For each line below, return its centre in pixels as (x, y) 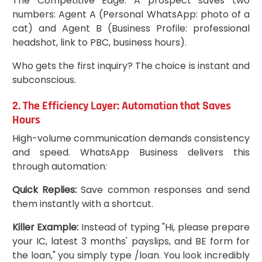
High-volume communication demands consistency (131, 138)
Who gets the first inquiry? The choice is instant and (131, 65)
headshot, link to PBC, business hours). (99, 42)
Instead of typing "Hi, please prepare (164, 227)
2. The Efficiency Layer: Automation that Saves (121, 106)
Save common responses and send (163, 189)
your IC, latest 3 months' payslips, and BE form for (131, 241)
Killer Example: (45, 227)
